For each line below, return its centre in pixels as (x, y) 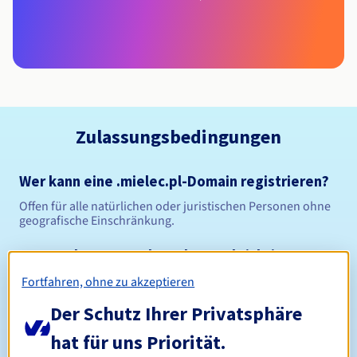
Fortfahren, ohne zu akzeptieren (108, 282)
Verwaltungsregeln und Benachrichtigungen (178, 256)
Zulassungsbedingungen (178, 137)
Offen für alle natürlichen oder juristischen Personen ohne (175, 207)
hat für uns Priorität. (138, 342)
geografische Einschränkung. (97, 221)
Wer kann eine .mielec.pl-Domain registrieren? (174, 182)
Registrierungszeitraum (92, 297)
